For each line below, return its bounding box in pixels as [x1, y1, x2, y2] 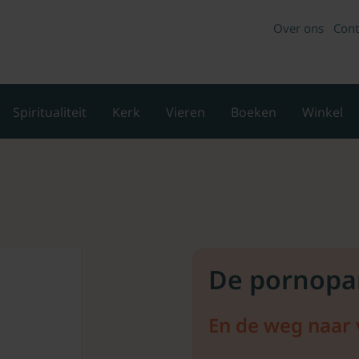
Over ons [272, 20, 324, 36]
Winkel [302, 103, 343, 121]
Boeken [231, 103, 276, 121]
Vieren [166, 103, 205, 121]
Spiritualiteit [13, 103, 87, 121]
